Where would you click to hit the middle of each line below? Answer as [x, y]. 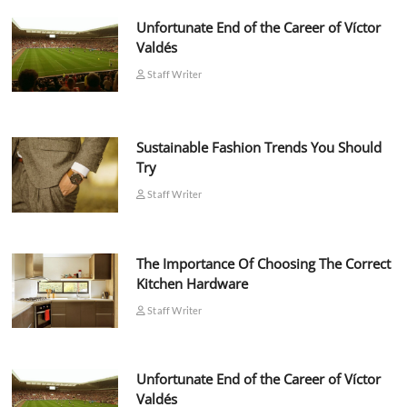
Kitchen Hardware [192, 283]
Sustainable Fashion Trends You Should [258, 148]
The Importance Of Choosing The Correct [263, 263]
